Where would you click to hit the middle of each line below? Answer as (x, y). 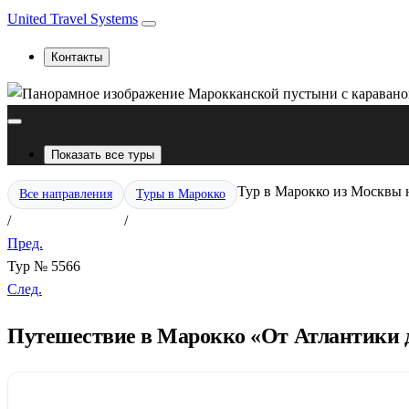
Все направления (66, 194)
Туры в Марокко (181, 194)
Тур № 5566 (44, 266)
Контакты (77, 57)
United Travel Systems (73, 19)
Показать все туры (103, 155)
